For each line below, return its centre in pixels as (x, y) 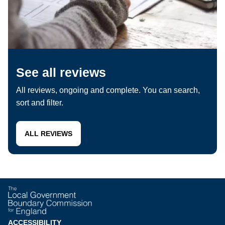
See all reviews (61, 72)
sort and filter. (41, 102)
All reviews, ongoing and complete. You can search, (108, 90)
